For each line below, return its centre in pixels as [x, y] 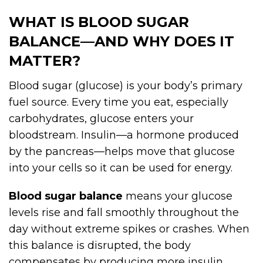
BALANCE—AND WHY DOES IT [122, 41]
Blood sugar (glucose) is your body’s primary [126, 85]
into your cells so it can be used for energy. [121, 168]
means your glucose [178, 196]
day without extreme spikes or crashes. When [129, 229]
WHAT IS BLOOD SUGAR [99, 22]
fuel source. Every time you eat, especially [119, 102]
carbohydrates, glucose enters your [101, 118]
